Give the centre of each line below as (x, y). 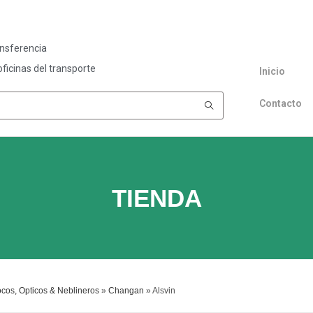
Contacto (281, 103)
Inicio (272, 71)
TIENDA (156, 198)
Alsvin (163, 291)
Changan (126, 291)
